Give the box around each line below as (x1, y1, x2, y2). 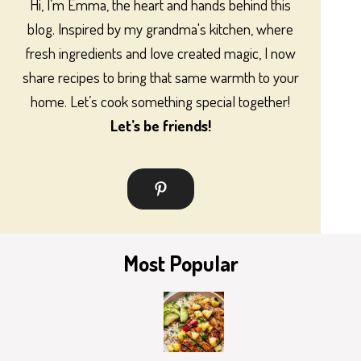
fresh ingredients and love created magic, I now (25, 42, 296, 63)
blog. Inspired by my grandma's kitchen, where (27, 18, 293, 39)
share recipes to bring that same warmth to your (22, 66, 299, 87)
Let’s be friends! (110, 114, 211, 135)
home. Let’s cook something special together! (31, 90, 290, 111)
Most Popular (122, 248, 239, 276)
